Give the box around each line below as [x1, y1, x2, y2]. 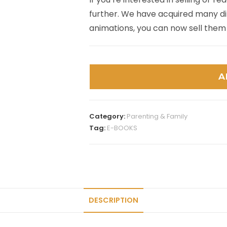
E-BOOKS [107, 123, 137, 133]
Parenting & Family [127, 111, 187, 121]
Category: [89, 111, 127, 121]
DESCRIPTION [89, 195, 138, 205]
